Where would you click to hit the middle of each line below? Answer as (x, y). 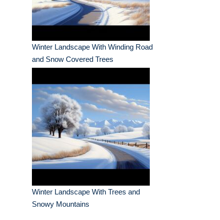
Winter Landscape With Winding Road (92, 47)
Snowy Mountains (61, 204)
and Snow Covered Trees (73, 59)
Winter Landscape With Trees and (86, 192)
